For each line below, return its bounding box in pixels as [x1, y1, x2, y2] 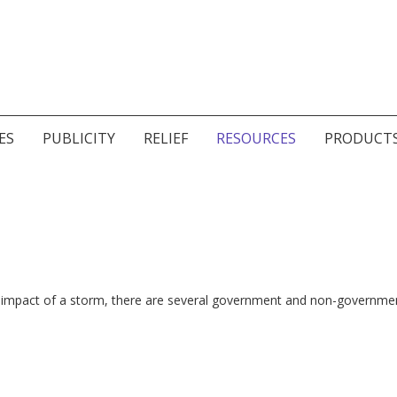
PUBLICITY [42, 128, 115, 148]
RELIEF [143, 128, 188, 148]
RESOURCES [215, 128, 296, 148]
